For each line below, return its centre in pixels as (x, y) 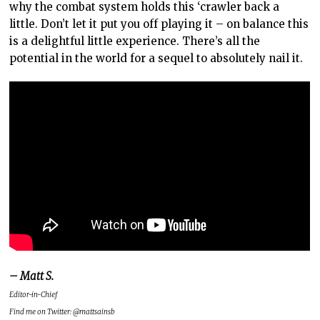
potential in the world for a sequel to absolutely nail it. (156, 59)
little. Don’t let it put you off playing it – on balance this (159, 24)
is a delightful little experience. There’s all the (135, 41)
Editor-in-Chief (34, 294)
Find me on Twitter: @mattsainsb (62, 311)
